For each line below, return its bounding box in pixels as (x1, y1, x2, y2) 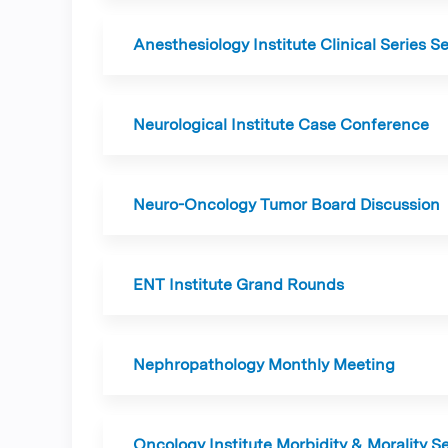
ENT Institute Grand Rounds (133, 275, 344, 294)
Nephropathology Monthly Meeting (133, 355, 395, 374)
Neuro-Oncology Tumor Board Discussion (133, 195, 440, 214)
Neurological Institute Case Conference (133, 115, 429, 134)
